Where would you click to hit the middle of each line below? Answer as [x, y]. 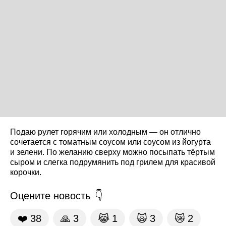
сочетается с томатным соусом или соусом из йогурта [110, 142]
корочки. [26, 172]
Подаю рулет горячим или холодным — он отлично [105, 132]
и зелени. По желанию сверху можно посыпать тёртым [112, 152]
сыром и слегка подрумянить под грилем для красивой [113, 162]
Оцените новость [50, 195]
